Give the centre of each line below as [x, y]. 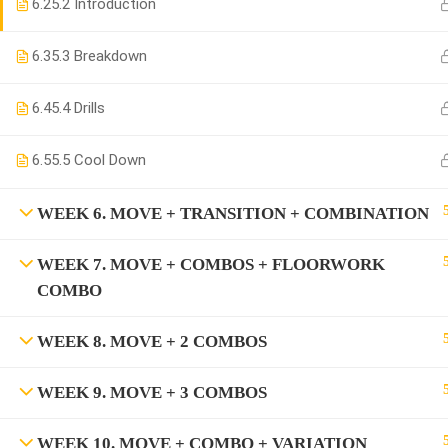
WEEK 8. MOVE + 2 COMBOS [152, 341]
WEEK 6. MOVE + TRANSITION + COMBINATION [233, 213]
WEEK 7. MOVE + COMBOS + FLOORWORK [211, 264]
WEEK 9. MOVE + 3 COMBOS [152, 392]
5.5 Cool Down [98, 160]
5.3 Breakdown [99, 56]
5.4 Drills [78, 108]
